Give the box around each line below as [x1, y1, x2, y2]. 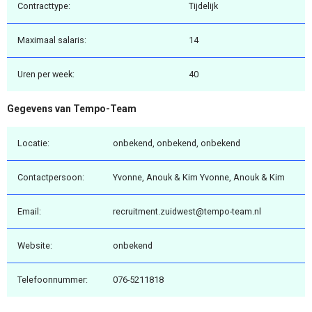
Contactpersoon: [17, 171, 84, 182]
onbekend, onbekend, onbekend [113, 137, 240, 148]
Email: [17, 205, 41, 217]
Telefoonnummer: [17, 274, 88, 285]
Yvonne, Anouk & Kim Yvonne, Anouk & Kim [113, 171, 285, 182]
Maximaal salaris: [17, 35, 86, 46]
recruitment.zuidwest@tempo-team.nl [113, 205, 261, 217]
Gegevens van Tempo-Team [7, 103, 136, 115]
